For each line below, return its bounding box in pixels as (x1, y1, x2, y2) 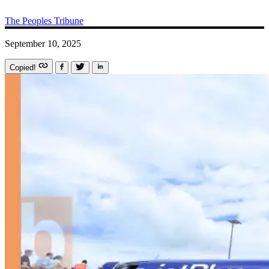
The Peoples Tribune (5, 15, 83, 26)
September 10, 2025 (5, 38, 81, 49)
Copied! (10, 62, 38, 72)
